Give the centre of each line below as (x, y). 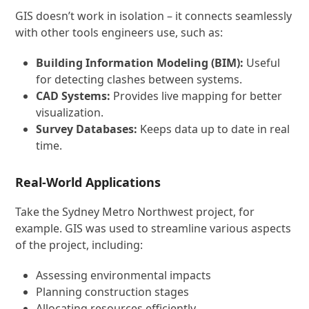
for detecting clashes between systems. (139, 79)
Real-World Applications (88, 182)
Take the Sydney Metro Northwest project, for (135, 212)
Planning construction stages (113, 292)
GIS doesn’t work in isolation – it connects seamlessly (154, 16)
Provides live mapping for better (197, 96)
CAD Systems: (73, 96)
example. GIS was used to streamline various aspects (153, 228)
